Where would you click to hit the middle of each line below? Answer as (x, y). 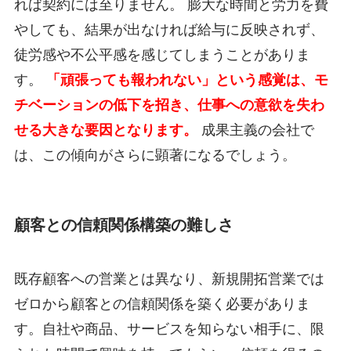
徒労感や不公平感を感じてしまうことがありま (162, 55)
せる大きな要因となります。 (105, 130)
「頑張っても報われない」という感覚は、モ (187, 80)
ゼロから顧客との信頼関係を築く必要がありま (162, 304)
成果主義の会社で (255, 130)
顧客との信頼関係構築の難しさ (123, 224)
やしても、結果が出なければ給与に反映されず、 (169, 30)
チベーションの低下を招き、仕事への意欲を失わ (169, 105)
